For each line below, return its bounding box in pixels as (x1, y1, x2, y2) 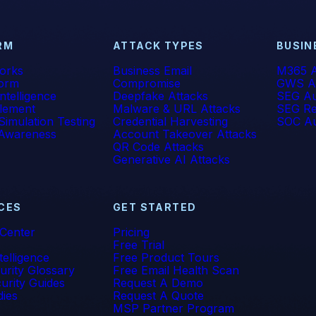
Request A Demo (112, 276, 203, 290)
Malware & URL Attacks (112, 102, 241, 116)
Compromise (112, 76, 181, 90)
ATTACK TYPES (112, 39, 204, 51)
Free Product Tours (112, 250, 219, 265)
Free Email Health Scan (112, 263, 239, 277)
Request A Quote (112, 288, 204, 303)
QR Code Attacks (112, 140, 204, 154)
